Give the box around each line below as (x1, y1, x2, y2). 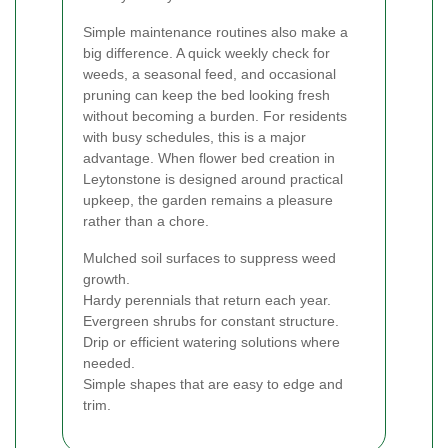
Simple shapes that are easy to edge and (83, 375, 343, 392)
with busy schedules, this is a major (83, 128, 306, 145)
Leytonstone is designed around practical (83, 170, 343, 187)
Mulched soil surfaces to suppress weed (83, 249, 336, 266)
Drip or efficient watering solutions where (83, 333, 340, 350)
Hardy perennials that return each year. (83, 291, 331, 308)
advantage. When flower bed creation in (83, 149, 335, 166)
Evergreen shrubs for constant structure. (83, 312, 339, 329)
